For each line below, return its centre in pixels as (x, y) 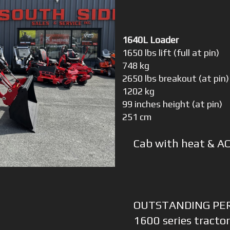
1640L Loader (151, 40)
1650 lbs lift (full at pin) (171, 53)
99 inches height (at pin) (172, 104)
